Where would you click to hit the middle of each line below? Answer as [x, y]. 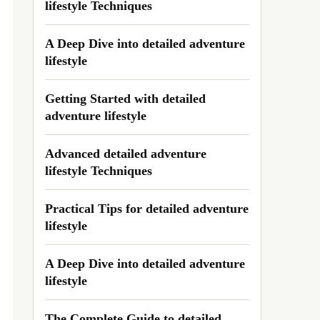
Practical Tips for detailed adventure [147, 209]
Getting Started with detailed [125, 99]
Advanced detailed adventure [126, 154]
